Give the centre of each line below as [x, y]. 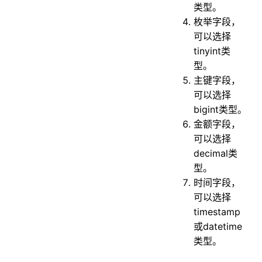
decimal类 [216, 154]
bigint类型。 [220, 110]
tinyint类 [212, 51]
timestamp [217, 212]
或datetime [218, 227]
